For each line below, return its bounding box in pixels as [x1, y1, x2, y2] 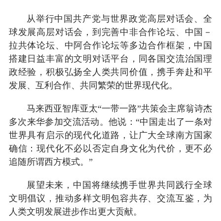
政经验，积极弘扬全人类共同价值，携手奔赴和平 [8, 67, 213, 77]
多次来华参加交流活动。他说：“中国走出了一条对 [8, 116, 213, 127]
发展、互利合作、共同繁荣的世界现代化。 [8, 80, 178, 90]
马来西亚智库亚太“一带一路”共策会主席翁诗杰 [26, 103, 213, 113]
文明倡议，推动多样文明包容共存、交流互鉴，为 [8, 193, 213, 203]
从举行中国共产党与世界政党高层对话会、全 [26, 13, 213, 24]
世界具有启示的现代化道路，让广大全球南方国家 [8, 130, 213, 140]
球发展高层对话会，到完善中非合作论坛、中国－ [8, 27, 213, 37]
